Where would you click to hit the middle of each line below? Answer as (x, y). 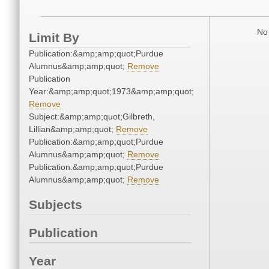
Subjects (56, 205)
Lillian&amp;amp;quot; (72, 129)
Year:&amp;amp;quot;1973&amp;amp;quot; (111, 92)
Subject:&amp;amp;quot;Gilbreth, (92, 117)
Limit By (54, 38)
